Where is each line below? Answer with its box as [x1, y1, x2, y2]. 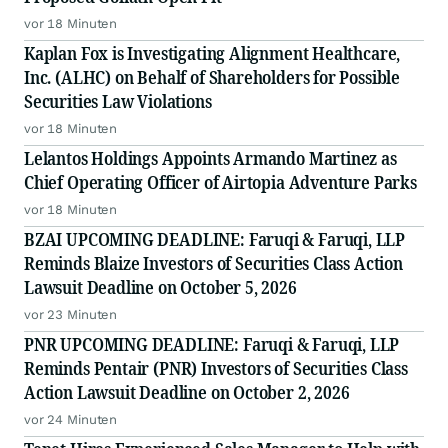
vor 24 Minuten [24, 412, 118, 428]
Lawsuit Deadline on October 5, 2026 [24, 275, 297, 300]
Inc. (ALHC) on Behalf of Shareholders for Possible [24, 65, 400, 90]
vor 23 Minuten [24, 307, 118, 323]
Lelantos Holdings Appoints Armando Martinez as [24, 146, 397, 171]
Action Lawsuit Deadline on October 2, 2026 [24, 380, 350, 405]
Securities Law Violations [24, 89, 212, 114]
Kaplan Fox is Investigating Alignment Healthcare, [24, 41, 401, 66]
